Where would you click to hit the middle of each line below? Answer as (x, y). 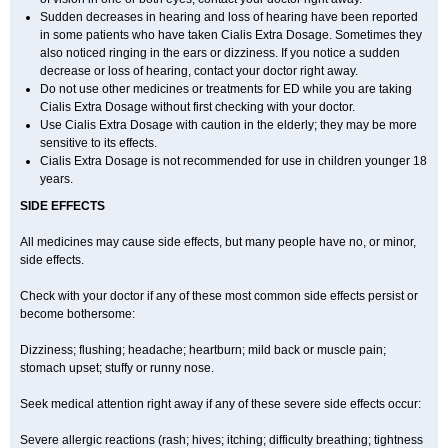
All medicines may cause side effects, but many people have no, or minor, (218, 242)
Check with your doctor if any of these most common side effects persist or (219, 296)
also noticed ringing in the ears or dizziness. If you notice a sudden (220, 53)
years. (58, 179)
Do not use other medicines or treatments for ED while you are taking (226, 89)
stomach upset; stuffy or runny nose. (117, 368)
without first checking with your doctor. (251, 107)
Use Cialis (69, 125)
